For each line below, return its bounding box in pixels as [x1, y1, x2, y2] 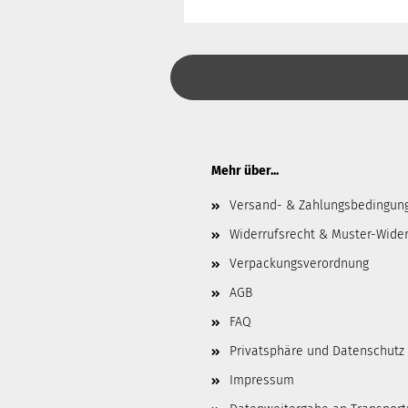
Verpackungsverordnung [229, 256, 369, 272]
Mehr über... [211, 163, 279, 179]
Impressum [229, 372, 294, 389]
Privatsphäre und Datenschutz [229, 343, 404, 360]
